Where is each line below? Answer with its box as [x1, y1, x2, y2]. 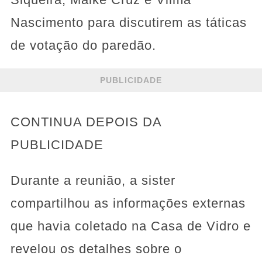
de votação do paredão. [10, 38, 156, 53]
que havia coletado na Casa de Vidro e [10, 219, 251, 234]
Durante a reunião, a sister [10, 173, 175, 188]
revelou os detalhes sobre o [10, 242, 182, 257]
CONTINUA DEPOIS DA [10, 115, 161, 130]
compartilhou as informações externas [10, 196, 246, 211]
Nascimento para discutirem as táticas [10, 15, 247, 30]
